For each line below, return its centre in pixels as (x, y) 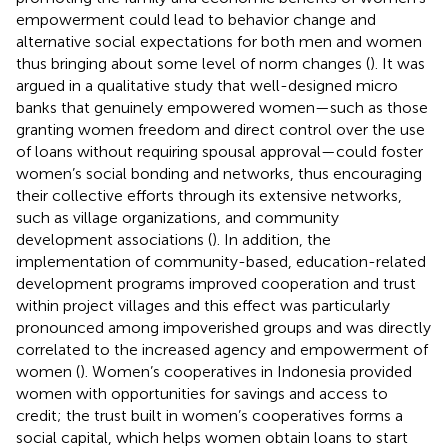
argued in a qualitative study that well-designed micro (207, 85)
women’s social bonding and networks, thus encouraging (219, 173)
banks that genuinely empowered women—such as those (222, 107)
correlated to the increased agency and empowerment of (222, 349)
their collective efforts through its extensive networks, (209, 195)
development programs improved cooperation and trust (216, 283)
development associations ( (114, 239)
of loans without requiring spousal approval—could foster (219, 151)
